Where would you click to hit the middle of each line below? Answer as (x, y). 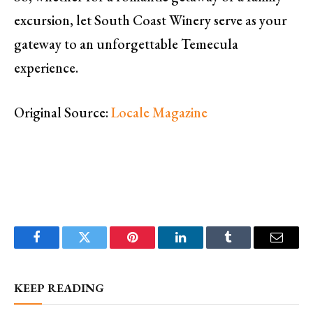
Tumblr (246, 248)
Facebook (60, 248)
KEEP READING (59, 288)
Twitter (102, 248)
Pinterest (154, 248)
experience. (46, 67)
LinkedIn (202, 248)
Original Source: (63, 113)
